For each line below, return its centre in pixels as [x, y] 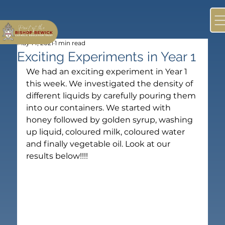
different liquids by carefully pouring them [112, 95]
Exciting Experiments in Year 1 [107, 57]
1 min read [70, 43]
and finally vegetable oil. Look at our [99, 144]
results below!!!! [57, 156]
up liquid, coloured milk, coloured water [107, 132]
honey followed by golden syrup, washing [111, 120]
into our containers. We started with [100, 107]
